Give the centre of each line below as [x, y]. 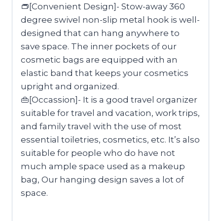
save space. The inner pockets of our [99, 46]
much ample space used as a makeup [103, 166]
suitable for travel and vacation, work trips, [110, 113]
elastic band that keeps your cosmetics [105, 73]
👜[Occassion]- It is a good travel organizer [109, 99]
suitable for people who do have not [98, 153]
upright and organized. [70, 86]
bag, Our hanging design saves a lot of [102, 179]
